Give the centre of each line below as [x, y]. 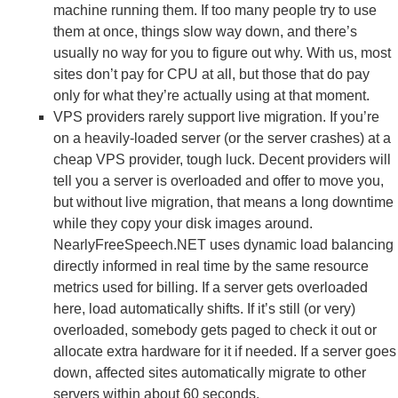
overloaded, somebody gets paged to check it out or [215, 330]
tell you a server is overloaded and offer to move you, [219, 181]
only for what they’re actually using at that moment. [211, 96]
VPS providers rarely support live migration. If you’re [216, 117]
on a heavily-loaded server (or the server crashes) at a [222, 138]
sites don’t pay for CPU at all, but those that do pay [211, 74]
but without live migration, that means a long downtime [223, 202]
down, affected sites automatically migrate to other [210, 373]
